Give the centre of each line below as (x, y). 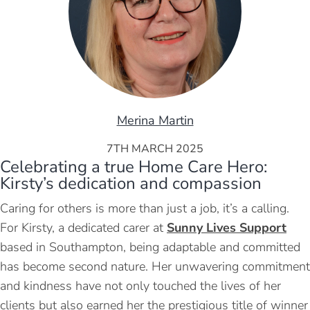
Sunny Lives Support (227, 228)
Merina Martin (155, 120)
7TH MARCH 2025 (155, 149)
